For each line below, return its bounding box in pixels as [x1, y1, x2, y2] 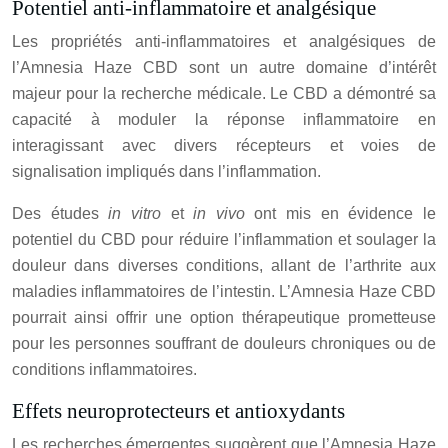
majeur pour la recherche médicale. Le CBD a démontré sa [12, 85, 436, 103]
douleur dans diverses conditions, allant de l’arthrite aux [12, 257, 436, 275]
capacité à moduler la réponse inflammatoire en [12, 111, 436, 129]
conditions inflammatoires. [12, 361, 197, 379]
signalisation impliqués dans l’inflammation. [12, 163, 321, 181]
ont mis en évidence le [254, 205, 437, 223]
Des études [12, 205, 109, 223]
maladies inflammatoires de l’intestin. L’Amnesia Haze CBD [12, 283, 436, 301]
